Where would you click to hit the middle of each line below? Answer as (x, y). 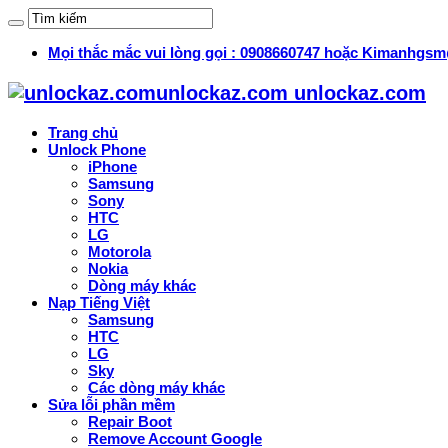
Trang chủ (83, 133)
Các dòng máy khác (156, 388)
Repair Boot (130, 422)
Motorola (119, 252)
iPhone (112, 167)
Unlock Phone (97, 150)
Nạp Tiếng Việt (99, 303)
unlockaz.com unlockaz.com (291, 92)
